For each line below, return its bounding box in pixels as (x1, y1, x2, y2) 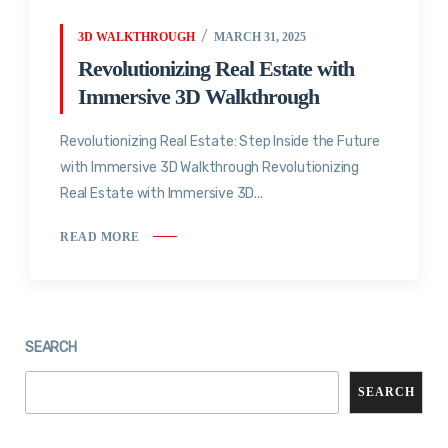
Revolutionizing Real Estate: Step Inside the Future (60, 132, 380, 150)
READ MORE (60, 229, 140, 244)
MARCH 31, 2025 (213, 29, 306, 44)
